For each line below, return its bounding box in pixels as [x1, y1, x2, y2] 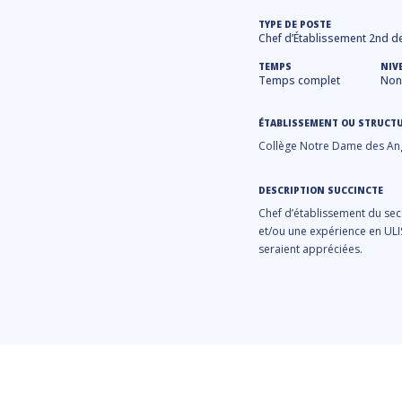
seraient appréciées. [258, 241, 363, 257]
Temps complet [258, 73, 340, 88]
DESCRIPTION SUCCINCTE [258, 184, 383, 197]
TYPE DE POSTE [258, 18, 331, 31]
